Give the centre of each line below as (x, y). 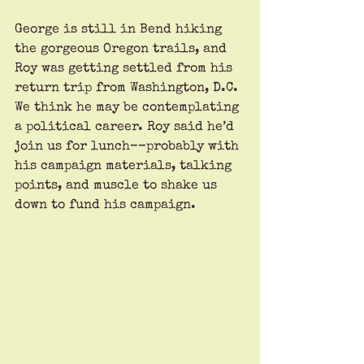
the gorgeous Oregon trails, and (123, 49)
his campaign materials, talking (125, 166)
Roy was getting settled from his (126, 69)
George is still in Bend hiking (120, 30)
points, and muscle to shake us (118, 186)
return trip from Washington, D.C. (128, 88)
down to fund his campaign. (105, 205)
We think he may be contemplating (129, 108)
